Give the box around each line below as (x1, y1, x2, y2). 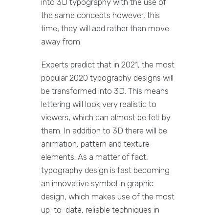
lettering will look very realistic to (41, 99, 156, 109)
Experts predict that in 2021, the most (41, 60, 175, 70)
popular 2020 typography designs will (41, 73, 174, 83)
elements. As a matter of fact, (41, 152, 148, 162)
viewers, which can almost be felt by (41, 112, 171, 123)
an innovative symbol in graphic (41, 178, 153, 189)
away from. (41, 37, 82, 47)
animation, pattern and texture (41, 139, 150, 149)
